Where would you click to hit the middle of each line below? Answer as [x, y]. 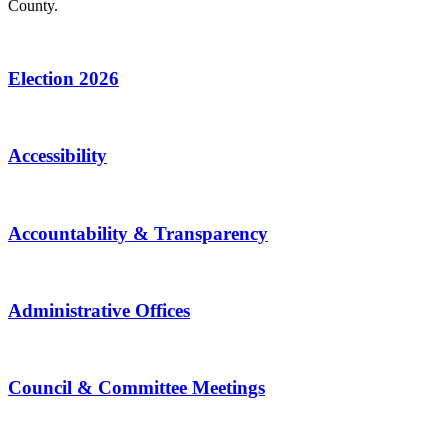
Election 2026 [63, 78]
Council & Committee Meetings [136, 388]
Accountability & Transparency [138, 233]
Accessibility [57, 156]
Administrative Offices [99, 311]
